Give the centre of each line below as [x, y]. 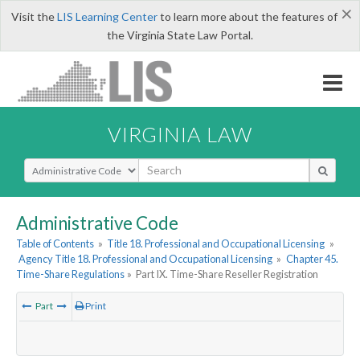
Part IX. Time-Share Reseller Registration [227, 274]
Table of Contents [55, 244]
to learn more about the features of [247, 16]
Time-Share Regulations [70, 274]
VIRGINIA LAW [180, 134]
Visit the [34, 16]
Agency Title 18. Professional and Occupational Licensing [146, 259]
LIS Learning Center [107, 16]
